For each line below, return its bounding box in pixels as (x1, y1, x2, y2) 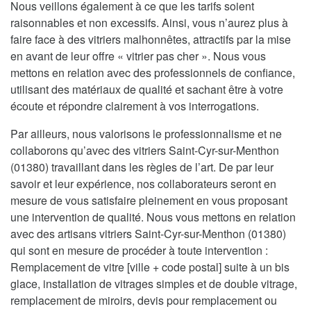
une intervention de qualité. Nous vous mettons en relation (10, 209, 296, 226)
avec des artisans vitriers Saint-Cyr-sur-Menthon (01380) (10, 226, 286, 242)
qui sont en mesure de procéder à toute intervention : (10, 242, 268, 259)
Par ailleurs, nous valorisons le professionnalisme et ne (10, 126, 282, 142)
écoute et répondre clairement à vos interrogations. (10, 98, 259, 115)
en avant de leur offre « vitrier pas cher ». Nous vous (10, 48, 266, 65)
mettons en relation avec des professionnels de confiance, (10, 65, 295, 81)
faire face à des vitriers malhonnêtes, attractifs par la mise (10, 31, 291, 48)
